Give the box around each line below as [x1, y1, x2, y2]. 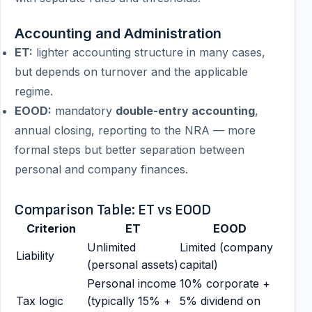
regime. [15, 84, 53, 98]
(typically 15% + [87, 294, 171, 308]
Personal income [87, 276, 176, 290]
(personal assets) [87, 258, 178, 272]
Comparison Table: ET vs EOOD [15, 201, 211, 219]
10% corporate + [180, 276, 270, 290]
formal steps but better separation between [15, 143, 244, 157]
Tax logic [16, 294, 63, 308]
